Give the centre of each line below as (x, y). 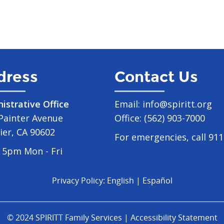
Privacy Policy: (79, 180)
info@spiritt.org (177, 104)
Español (157, 180)
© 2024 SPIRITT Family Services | (68, 217)
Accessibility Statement (174, 217)
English (120, 180)
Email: (128, 104)
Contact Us (156, 77)
